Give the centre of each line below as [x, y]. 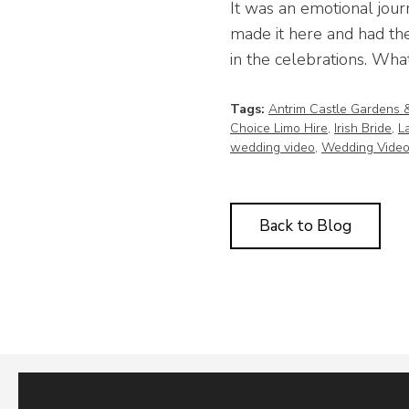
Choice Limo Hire [279, 128]
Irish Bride [363, 128]
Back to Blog [305, 226]
